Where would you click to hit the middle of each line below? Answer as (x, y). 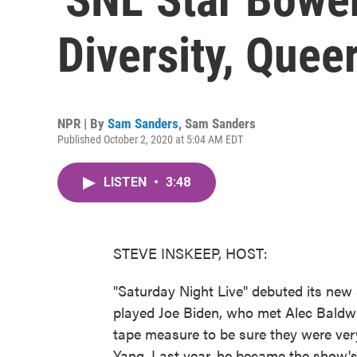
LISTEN (127, 182)
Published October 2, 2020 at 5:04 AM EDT (150, 139)
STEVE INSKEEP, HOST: (190, 253)
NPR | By (82, 124)
